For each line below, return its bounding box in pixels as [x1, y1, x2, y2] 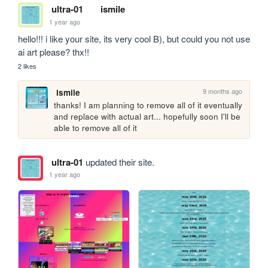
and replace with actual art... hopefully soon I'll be [54, 111, 241, 123]
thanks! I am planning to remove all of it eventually [54, 99, 243, 111]
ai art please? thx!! [18, 45, 90, 59]
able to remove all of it [54, 122, 138, 134]
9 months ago [203, 86, 243, 96]
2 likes [18, 61, 37, 71]
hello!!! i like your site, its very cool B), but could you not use [18, 32, 251, 45]
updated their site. [83, 155, 154, 168]
